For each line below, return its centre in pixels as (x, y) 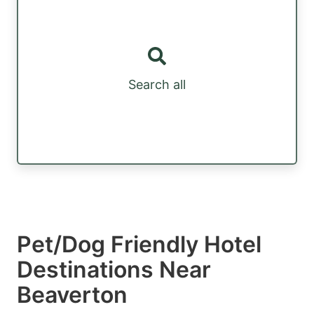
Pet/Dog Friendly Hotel (139, 244)
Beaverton (72, 294)
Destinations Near (114, 269)
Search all (157, 85)
